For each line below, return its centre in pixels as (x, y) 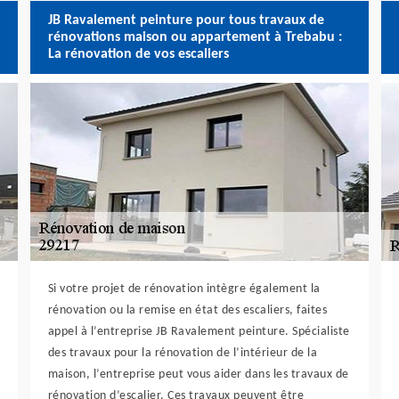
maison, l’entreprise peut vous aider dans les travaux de (198, 375)
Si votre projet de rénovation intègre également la (184, 289)
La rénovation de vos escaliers (138, 54)
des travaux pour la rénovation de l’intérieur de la (183, 353)
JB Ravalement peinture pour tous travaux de (186, 20)
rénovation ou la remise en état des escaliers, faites (187, 310)
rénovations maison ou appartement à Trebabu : (195, 37)
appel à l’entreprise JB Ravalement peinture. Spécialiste (199, 332)
